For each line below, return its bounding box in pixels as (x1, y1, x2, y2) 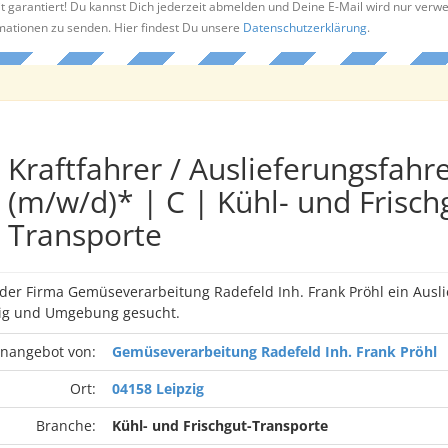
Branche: (35, 416, 96, 435)
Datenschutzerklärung (242, 19, 367, 35)
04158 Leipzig (111, 379, 204, 398)
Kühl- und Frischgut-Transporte (111, 416, 328, 435)
